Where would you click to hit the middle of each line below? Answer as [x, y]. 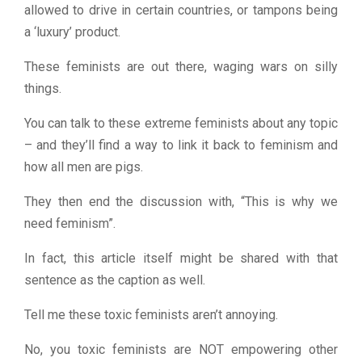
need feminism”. [70, 223]
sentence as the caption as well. [115, 280]
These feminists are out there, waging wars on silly [181, 66]
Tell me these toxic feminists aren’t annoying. [151, 314]
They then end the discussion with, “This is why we [181, 201]
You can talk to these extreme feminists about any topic [181, 123]
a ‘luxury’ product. [72, 32]
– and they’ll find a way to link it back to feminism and [181, 145]
